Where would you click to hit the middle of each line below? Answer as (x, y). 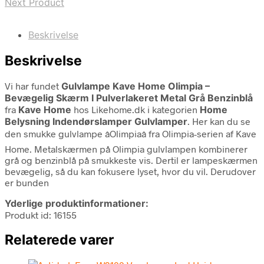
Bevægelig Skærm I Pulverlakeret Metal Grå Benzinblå (129, 98)
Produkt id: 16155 (41, 214)
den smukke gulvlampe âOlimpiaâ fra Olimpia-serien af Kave (131, 133)
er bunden (27, 182)
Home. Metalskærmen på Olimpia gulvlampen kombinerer (126, 148)
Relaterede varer (59, 240)
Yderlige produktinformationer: (77, 203)
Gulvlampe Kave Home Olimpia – (136, 86)
